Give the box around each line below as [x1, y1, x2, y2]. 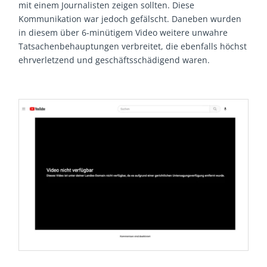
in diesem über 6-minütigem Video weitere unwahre [18, 26, 228, 38]
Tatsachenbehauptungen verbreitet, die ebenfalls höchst [18, 40, 247, 52]
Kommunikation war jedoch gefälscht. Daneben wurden [18, 13, 242, 24]
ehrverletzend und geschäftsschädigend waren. [18, 54, 210, 66]
